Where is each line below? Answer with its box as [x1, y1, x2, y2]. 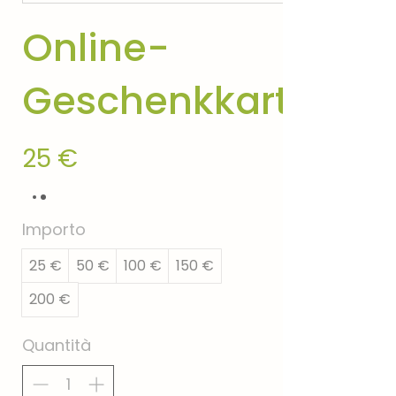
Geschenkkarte [22, 74, 313, 127]
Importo [22, 218, 86, 240]
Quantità [22, 334, 91, 356]
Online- [22, 21, 170, 74]
